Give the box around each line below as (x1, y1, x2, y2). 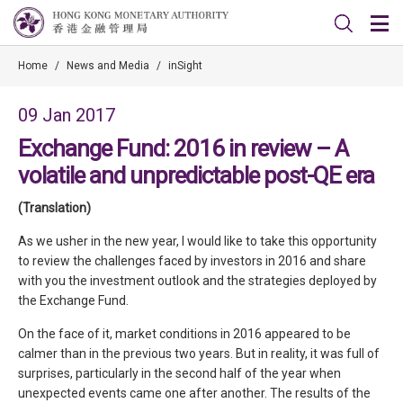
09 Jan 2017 (18, 104, 115, 126)
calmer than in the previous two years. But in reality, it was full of (18, 346, 380, 361)
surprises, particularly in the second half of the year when (18, 366, 341, 381)
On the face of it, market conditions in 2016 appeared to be (18, 327, 351, 341)
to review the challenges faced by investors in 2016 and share (18, 254, 366, 268)
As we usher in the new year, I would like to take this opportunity (18, 234, 377, 248)
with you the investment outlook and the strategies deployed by (18, 273, 377, 288)
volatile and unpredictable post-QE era (18, 162, 374, 189)
